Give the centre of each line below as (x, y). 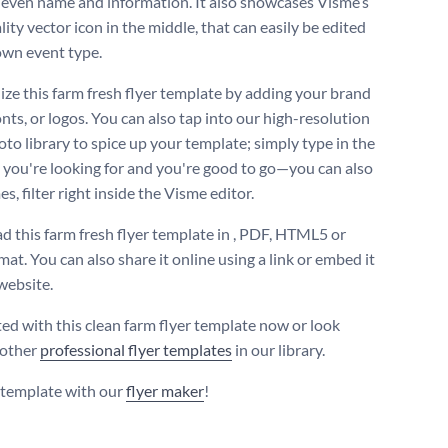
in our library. (278, 350)
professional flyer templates (136, 350)
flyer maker (165, 391)
